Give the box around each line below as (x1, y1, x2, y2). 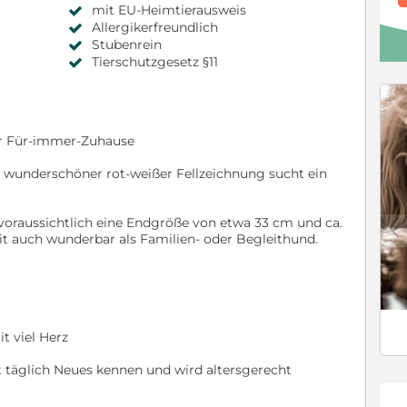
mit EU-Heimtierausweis (92, 2, 246, 19)
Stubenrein (92, 36, 162, 54)
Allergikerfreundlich (92, 19, 218, 36)
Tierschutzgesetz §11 (92, 53, 218, 70)
